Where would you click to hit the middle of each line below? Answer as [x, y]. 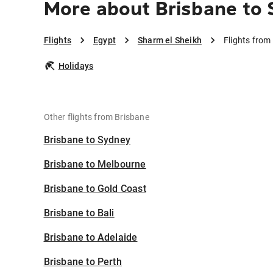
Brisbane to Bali [79, 213]
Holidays [76, 66]
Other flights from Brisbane [96, 117]
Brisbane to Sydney [87, 140]
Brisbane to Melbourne [95, 165]
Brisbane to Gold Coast [95, 189]
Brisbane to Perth [83, 262]
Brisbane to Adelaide [90, 238]
